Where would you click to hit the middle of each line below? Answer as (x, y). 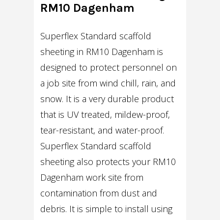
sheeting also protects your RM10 (108, 162)
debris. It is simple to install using (107, 209)
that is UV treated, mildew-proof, (105, 115)
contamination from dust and (99, 193)
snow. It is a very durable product (107, 99)
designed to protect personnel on (109, 68)
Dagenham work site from (92, 178)
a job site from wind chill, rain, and (108, 83)
